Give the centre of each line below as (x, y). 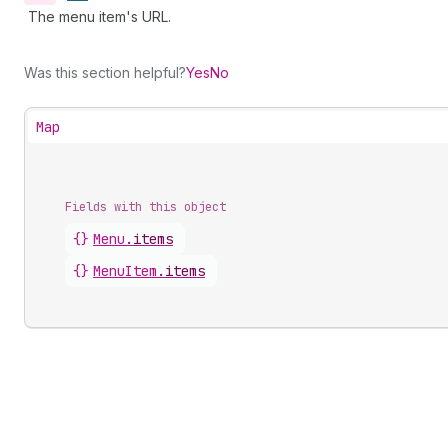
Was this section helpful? (105, 72)
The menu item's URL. (99, 16)
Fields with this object (145, 207)
